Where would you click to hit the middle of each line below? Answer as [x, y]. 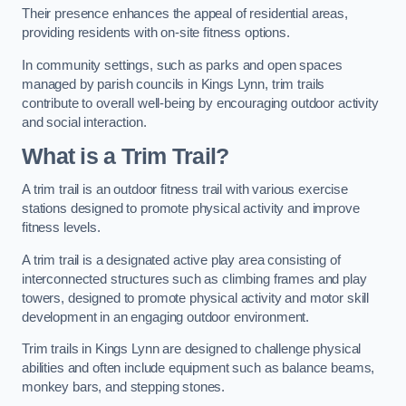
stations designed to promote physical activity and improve [191, 209]
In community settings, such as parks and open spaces [182, 65]
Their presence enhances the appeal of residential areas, [185, 14]
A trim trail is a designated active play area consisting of [181, 260]
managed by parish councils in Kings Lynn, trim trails [174, 84]
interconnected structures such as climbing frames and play [194, 279]
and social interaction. [84, 122]
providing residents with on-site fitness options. [156, 33]
